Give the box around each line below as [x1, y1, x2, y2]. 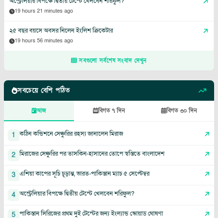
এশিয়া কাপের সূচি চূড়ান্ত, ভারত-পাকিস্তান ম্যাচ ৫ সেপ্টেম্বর [19, 169, 149, 179]
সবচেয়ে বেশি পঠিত [18, 86, 70, 95]
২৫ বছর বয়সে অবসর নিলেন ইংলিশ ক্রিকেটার [9, 26, 113, 36]
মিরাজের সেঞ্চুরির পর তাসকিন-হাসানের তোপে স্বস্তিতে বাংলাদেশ [19, 149, 164, 159]
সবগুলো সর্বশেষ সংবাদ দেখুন [79, 56, 147, 65]
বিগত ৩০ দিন [166, 107, 197, 115]
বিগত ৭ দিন [98, 107, 125, 115]
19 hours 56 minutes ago [15, 37, 73, 45]
